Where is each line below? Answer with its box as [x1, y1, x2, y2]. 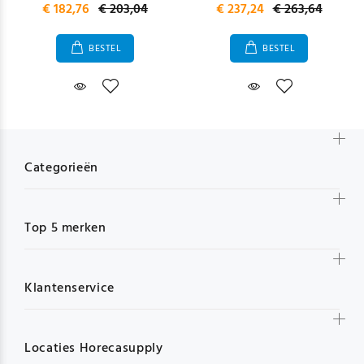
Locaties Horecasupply [24, 338, 163, 359]
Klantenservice [24, 278, 115, 299]
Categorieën [24, 158, 99, 179]
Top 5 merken [24, 218, 106, 239]
